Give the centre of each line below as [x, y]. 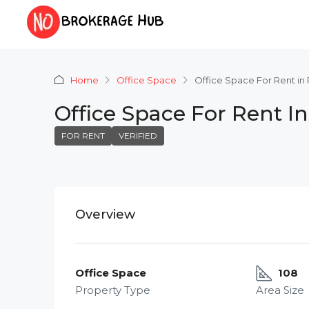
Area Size [280, 290]
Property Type [113, 290]
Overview [105, 215]
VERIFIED [138, 136]
